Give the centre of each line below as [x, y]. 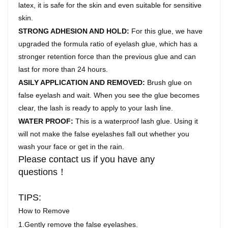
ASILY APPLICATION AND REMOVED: [83, 83]
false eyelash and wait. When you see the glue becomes [109, 95]
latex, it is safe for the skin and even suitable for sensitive [110, 5]
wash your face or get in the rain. [73, 147]
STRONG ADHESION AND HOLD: [74, 31]
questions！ [43, 172]
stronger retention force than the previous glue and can [107, 57]
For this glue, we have [166, 31]
